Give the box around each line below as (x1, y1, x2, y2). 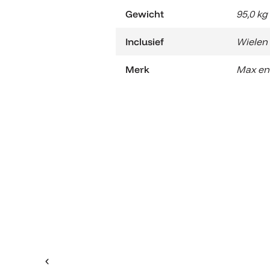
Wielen (236, 35, 268, 48)
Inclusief (125, 35, 164, 48)
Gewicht (125, 7, 164, 20)
